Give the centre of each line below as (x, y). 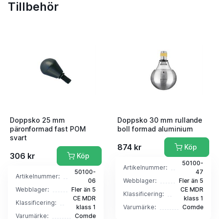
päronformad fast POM (48, 129)
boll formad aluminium (155, 129)
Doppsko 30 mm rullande (160, 120)
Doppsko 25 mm (37, 120)
